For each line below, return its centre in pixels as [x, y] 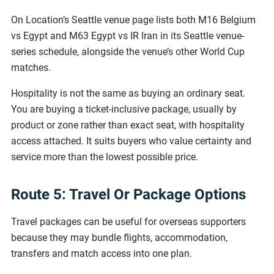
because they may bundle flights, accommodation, [119, 237]
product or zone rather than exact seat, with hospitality [128, 125]
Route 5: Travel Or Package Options [128, 194]
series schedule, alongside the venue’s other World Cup [128, 51]
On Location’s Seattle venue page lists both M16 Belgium [133, 20]
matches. [31, 67]
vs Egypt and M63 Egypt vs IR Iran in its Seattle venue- [128, 35]
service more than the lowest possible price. [105, 157]
